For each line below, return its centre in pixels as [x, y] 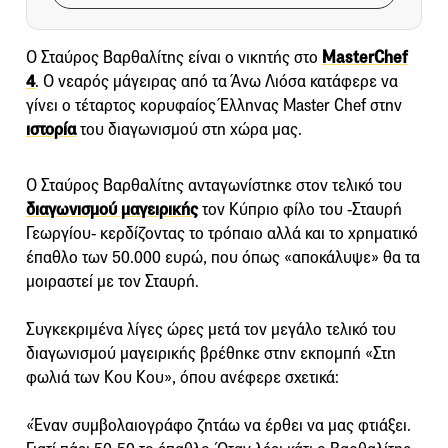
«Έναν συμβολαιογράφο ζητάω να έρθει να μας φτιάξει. [218, 425]
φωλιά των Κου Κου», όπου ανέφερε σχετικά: [182, 377]
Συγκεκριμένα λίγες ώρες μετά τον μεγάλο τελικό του [211, 329]
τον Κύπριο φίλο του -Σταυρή [300, 209]
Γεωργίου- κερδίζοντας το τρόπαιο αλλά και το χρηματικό [222, 233]
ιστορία [51, 129]
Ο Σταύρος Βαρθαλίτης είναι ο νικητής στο [174, 57]
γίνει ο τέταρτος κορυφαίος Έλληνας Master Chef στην [214, 105]
